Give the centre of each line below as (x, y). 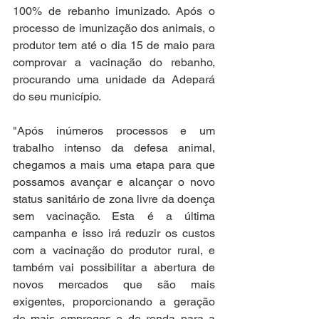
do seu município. (58, 96)
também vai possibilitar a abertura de (114, 267)
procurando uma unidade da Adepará (114, 79)
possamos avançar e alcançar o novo (114, 182)
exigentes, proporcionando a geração (114, 302)
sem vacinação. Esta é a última (114, 216)
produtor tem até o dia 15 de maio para (114, 45)
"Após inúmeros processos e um (114, 131)
